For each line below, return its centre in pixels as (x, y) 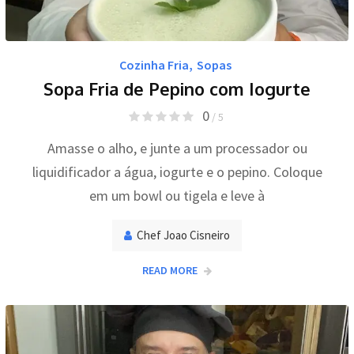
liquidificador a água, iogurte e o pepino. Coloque (177, 172)
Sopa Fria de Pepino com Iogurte (177, 89)
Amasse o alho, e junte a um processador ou (177, 149)
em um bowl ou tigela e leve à (177, 196)
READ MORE (170, 271)
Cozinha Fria (154, 65)
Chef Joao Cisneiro (183, 235)
